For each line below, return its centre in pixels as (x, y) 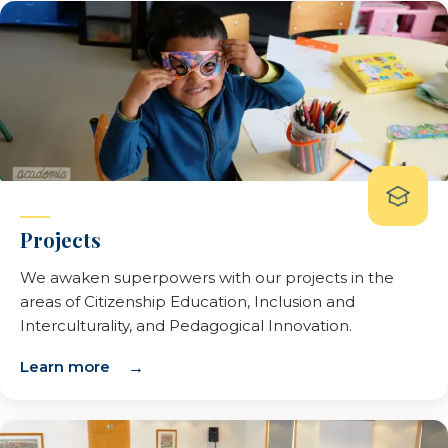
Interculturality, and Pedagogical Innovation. (186, 325)
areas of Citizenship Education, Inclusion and (187, 301)
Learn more (65, 366)
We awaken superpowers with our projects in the (207, 277)
